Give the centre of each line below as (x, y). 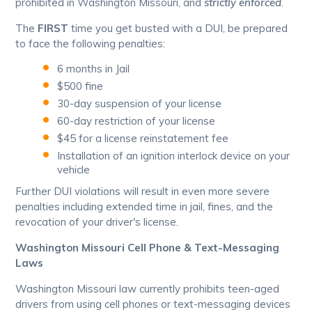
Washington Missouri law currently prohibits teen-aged (148, 289)
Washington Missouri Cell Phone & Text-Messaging (148, 248)
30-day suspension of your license (140, 104)
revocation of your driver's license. (97, 222)
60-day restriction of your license (136, 121)
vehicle (74, 170)
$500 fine (80, 86)
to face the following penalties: (91, 44)
